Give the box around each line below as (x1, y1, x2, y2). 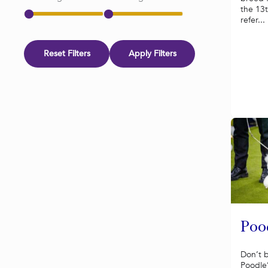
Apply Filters (128, 48, 176, 60)
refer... (240, 14, 265, 26)
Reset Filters (43, 48, 90, 60)
